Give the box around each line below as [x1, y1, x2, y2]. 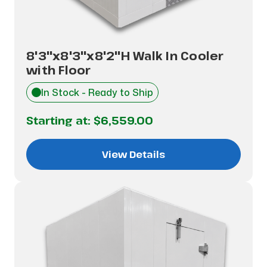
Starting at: [26, 113, 94, 128]
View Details [102, 148, 165, 161]
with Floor [26, 62, 91, 78]
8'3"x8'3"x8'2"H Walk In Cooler [26, 48, 224, 64]
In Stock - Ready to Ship [41, 86, 153, 99]
